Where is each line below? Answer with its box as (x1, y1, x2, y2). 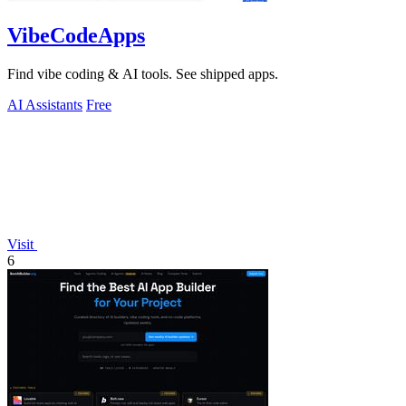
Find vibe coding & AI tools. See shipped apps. (7, 65, 278, 82)
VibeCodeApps (7, 24, 145, 48)
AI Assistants (7, 96, 82, 112)
